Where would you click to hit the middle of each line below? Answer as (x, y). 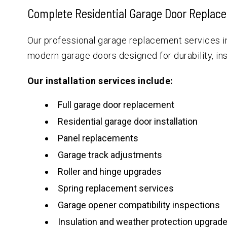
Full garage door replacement (116, 104)
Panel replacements (98, 138)
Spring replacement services (116, 188)
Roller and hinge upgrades (109, 171)
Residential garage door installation (127, 121)
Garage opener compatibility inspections (139, 205)
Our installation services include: (100, 81)
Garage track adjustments (110, 155)
